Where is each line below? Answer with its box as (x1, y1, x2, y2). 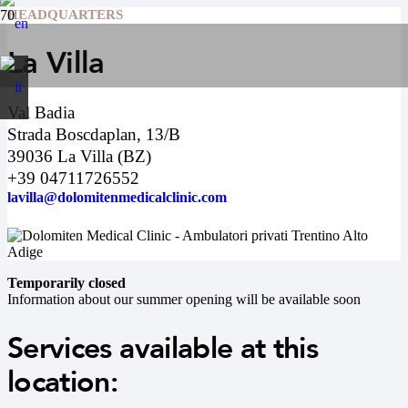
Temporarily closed (7, 275, 126, 291)
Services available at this (7, 329, 319, 370)
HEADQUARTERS (7, 7, 123, 22)
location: (7, 362, 118, 403)
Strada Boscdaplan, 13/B (7, 125, 180, 145)
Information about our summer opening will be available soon (7, 291, 361, 308)
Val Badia (7, 103, 75, 123)
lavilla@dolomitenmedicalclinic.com (7, 189, 227, 206)
